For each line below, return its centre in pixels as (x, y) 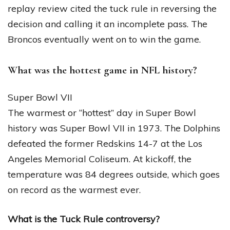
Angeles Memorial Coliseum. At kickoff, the (100, 159)
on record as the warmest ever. (74, 189)
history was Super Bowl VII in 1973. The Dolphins (114, 128)
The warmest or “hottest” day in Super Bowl (102, 112)
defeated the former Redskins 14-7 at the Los (105, 143)
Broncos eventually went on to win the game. (104, 39)
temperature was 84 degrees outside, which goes (114, 174)
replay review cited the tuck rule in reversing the (112, 8)
